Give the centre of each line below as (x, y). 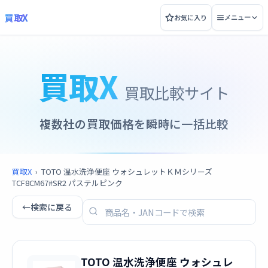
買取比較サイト (177, 92)
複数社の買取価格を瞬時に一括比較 (134, 124)
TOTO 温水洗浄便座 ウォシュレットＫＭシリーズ (127, 171)
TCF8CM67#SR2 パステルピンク (67, 183)
